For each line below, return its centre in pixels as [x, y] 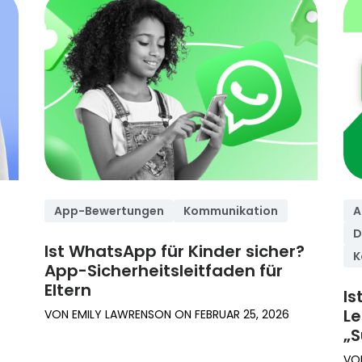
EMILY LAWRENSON [122, 315]
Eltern [68, 290]
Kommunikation [231, 211]
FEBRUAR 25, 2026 [242, 315]
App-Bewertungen [109, 211]
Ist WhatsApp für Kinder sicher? [175, 252]
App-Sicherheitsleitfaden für [164, 271]
